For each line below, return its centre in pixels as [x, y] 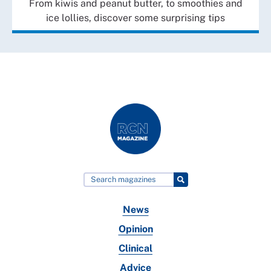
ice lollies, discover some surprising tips [135, 18]
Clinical [135, 248]
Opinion [135, 229]
